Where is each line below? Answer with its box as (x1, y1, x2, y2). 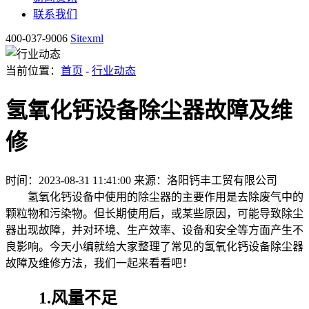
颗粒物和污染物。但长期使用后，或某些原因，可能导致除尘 (6, 207, 303, 219)
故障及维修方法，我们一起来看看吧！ (6, 257, 193, 269)
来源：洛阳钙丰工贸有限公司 (134, 174, 277, 186)
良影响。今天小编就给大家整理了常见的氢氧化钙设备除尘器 (6, 240, 303, 252)
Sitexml (70, 32, 103, 44)
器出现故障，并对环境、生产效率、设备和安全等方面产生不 (6, 223, 303, 236)
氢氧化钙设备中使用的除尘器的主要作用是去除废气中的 (6, 190, 303, 203)
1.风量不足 (6, 288, 117, 307)
